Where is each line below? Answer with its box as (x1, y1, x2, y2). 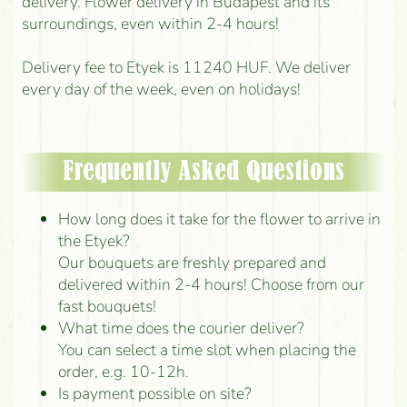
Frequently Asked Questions (63, 158, 344, 184)
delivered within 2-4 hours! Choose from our (57, 273, 364, 295)
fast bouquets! (57, 294, 156, 317)
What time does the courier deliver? (57, 316, 304, 339)
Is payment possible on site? (57, 382, 252, 404)
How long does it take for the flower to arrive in (57, 207, 381, 230)
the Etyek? (57, 229, 130, 252)
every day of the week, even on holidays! (21, 77, 301, 100)
